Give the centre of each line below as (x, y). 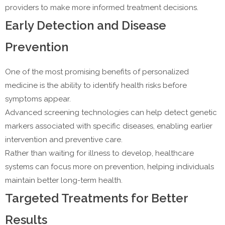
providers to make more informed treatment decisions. (102, 8)
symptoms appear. (38, 99)
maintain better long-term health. (64, 181)
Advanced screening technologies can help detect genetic (111, 113)
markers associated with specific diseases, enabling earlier (109, 126)
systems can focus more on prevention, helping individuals (109, 167)
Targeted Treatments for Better (96, 198)
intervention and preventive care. (64, 140)
